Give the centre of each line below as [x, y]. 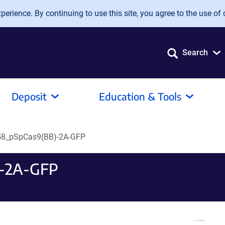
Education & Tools [140, 96]
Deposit [29, 96]
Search [195, 52]
